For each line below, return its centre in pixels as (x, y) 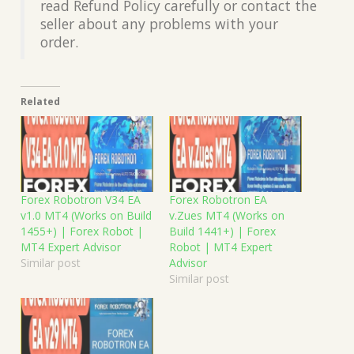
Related (40, 101)
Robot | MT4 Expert (221, 247)
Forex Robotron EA (218, 199)
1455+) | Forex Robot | (82, 231)
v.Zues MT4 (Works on (227, 215)
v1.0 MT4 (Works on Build (86, 215)
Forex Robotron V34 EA (81, 199)
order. (59, 41)
